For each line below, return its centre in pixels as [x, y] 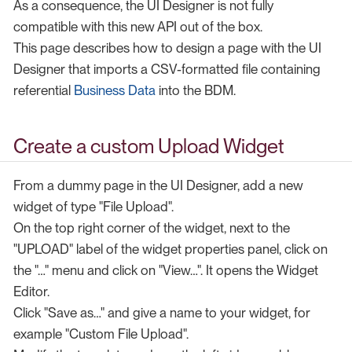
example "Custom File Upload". [101, 334]
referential [44, 91]
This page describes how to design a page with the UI [167, 48]
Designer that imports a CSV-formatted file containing [167, 70]
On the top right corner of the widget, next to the [152, 227]
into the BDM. [196, 91]
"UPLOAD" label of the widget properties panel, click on [170, 249]
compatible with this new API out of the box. [138, 27]
